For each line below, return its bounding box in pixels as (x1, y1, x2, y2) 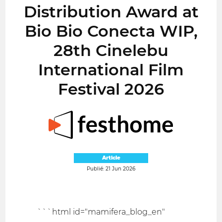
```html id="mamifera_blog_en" (37, 207, 166, 217)
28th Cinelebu (54, 41, 168, 60)
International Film (38, 60, 184, 80)
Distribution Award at (23, 2, 199, 22)
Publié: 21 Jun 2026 (87, 165, 135, 172)
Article (102, 155, 120, 162)
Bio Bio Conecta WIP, (24, 21, 198, 41)
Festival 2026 (58, 79, 164, 99)
